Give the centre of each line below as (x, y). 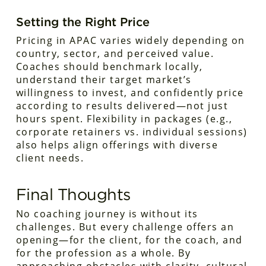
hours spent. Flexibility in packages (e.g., (124, 119)
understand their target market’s (104, 80)
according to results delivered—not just (122, 106)
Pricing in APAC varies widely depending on (130, 40)
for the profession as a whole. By (103, 253)
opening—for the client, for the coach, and (129, 240)
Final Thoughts (73, 194)
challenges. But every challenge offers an (125, 227)
